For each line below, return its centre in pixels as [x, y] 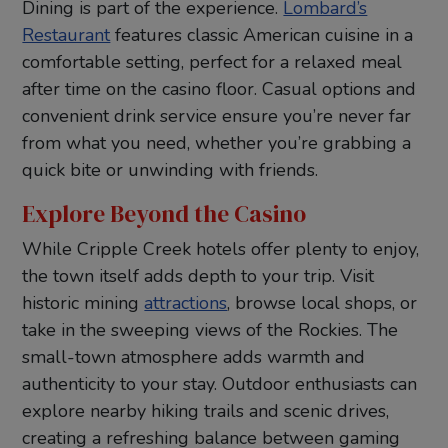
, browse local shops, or [322, 302]
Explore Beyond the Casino [164, 213]
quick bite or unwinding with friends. [170, 169]
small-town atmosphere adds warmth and [194, 356]
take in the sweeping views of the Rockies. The [210, 329]
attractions [186, 302]
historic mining [83, 302]
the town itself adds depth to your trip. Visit [198, 275]
